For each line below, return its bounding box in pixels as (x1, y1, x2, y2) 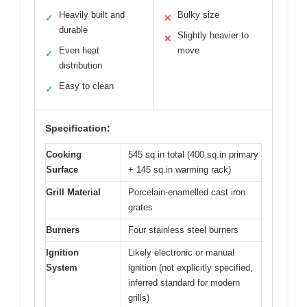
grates (128, 201, 153, 212)
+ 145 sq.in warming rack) (128, 164, 231, 175)
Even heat (59, 45, 99, 56)
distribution (59, 60, 102, 71)
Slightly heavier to (177, 29, 249, 40)
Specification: (45, 122, 110, 134)
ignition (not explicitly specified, (128, 262, 253, 273)
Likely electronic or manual (128, 247, 234, 258)
